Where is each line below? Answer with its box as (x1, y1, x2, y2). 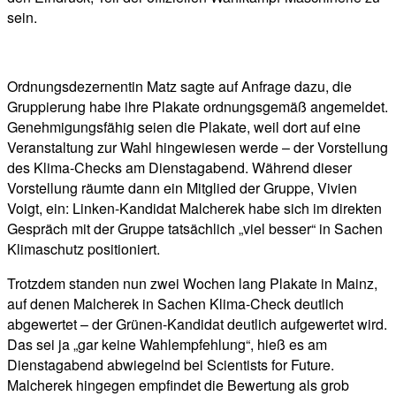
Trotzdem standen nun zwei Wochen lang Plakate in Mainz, (7, 272, 377, 293)
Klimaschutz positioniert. (7, 238, 160, 259)
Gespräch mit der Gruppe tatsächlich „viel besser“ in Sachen (7, 217, 383, 239)
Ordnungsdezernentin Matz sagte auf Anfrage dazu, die (7, 75, 352, 96)
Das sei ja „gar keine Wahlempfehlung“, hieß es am (7, 333, 327, 354)
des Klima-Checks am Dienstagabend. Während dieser (7, 156, 352, 178)
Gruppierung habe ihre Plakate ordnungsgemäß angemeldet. (7, 95, 388, 117)
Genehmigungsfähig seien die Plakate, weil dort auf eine (7, 116, 361, 137)
